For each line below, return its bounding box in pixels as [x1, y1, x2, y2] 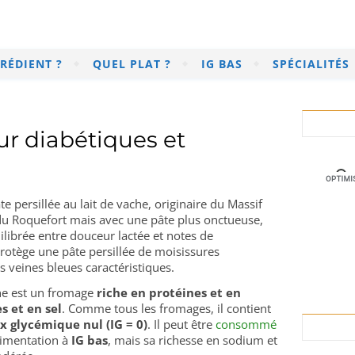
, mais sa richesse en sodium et [108, 332, 277, 348]
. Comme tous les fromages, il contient [62, 300, 271, 316]
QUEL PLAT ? [93, 56, 171, 71]
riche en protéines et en [97, 284, 241, 300]
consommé [216, 316, 277, 332]
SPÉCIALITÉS [273, 56, 349, 71]
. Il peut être [147, 316, 216, 332]
